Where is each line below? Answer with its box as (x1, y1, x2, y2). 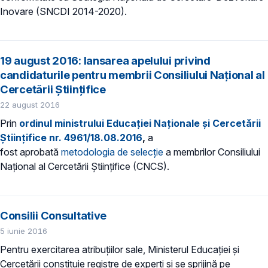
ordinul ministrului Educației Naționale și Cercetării (19, 117, 261, 129)
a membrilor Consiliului (163, 145, 260, 158)
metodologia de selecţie (61, 145, 163, 158)
